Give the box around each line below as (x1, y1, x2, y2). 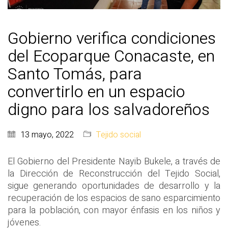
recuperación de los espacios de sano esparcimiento (8, 191, 220, 206)
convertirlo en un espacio (8, 80, 185, 104)
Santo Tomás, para (8, 62, 142, 87)
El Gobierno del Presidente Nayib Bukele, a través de (8, 155, 220, 169)
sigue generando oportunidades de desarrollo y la (8, 179, 220, 193)
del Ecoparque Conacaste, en (8, 44, 215, 69)
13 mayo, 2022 (20, 129, 74, 141)
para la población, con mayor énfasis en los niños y (8, 204, 220, 218)
